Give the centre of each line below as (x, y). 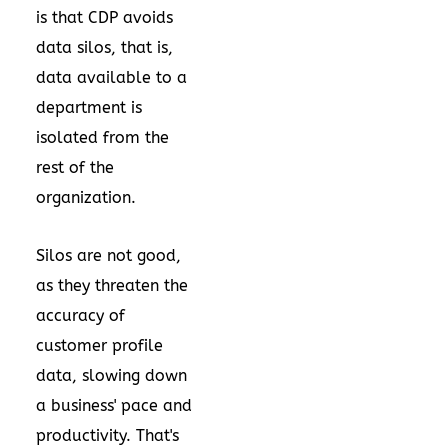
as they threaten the (112, 285)
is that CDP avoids (104, 17)
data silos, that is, (104, 47)
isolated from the (102, 137)
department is (89, 107)
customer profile (99, 345)
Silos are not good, (108, 255)
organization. (86, 197)
